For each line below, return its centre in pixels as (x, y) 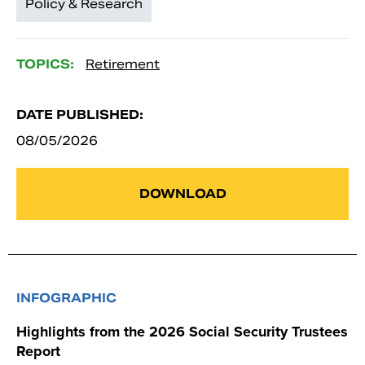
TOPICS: (45, 64)
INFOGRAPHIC (66, 297)
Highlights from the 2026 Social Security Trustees (182, 331)
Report (38, 351)
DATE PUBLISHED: (80, 114)
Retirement (123, 64)
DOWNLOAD (182, 193)
